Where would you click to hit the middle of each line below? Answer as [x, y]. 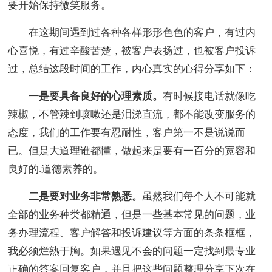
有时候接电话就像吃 [209, 97]
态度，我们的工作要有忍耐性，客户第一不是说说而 [127, 133]
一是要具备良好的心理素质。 [96, 97]
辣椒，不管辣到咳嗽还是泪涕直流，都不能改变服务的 [132, 115]
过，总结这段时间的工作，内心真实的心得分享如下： [132, 69]
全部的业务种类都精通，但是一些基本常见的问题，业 [132, 215]
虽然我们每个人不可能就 [199, 197]
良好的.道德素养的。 [56, 169]
